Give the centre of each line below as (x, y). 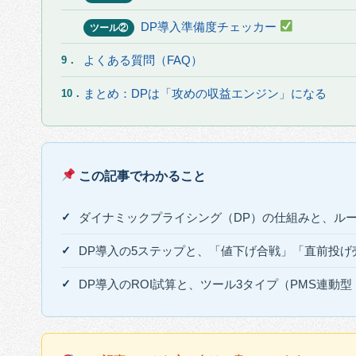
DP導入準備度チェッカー (210, 26)
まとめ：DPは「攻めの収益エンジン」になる (205, 93)
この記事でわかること (141, 176)
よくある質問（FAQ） (143, 60)
